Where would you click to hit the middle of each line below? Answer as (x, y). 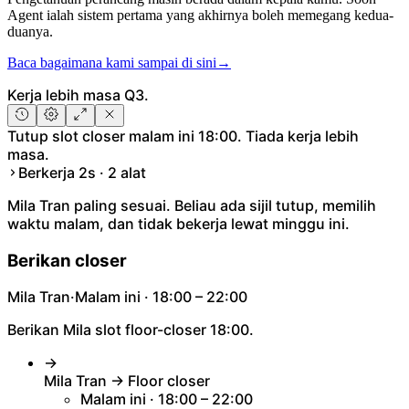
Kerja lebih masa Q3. (78, 94)
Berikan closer (67, 260)
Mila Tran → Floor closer (127, 381)
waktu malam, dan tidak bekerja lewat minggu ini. (178, 223)
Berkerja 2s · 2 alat (82, 172)
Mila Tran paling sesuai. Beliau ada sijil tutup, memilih (192, 205)
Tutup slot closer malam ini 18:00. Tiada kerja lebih (183, 136)
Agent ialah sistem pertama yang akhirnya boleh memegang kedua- (200, 15)
